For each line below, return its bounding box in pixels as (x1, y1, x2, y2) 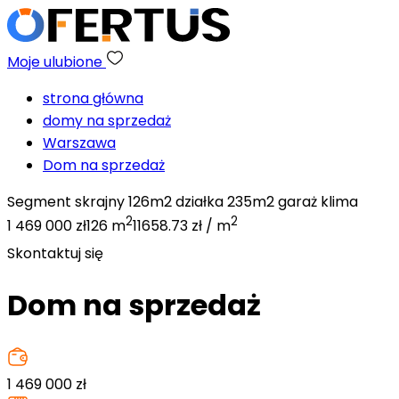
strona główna (43, 88, 143, 109)
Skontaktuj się (7, 243, 107, 265)
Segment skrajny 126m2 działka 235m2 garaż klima (7, 191, 358, 212)
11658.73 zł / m (133, 216, 231, 237)
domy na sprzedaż (43, 110, 171, 131)
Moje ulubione (7, 52, 106, 72)
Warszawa (43, 133, 116, 153)
